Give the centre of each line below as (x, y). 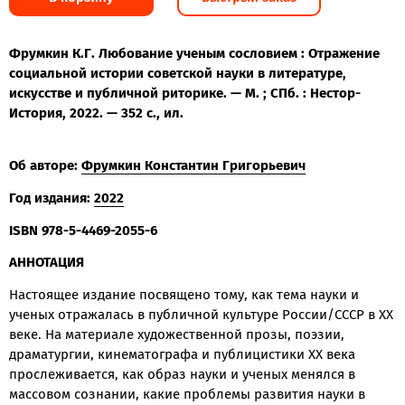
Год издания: (52, 198)
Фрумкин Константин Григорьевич (193, 165)
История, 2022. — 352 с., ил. (96, 113)
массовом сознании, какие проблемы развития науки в (187, 395)
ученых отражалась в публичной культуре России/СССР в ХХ (201, 315)
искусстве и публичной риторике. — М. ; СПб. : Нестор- (185, 93)
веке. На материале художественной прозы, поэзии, (177, 335)
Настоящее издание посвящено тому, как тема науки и (184, 295)
